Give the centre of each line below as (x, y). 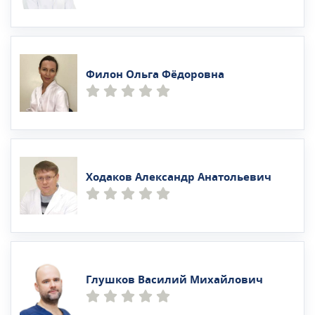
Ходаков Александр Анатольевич (179, 177)
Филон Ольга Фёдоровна (155, 74)
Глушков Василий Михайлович (174, 279)
